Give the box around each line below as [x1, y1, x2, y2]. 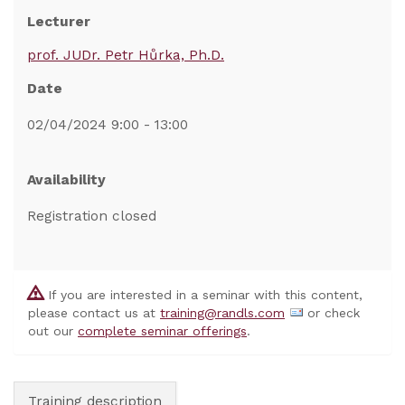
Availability [27, 172, 106, 188]
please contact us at [28, 306, 160, 320]
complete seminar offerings [78, 324, 247, 338]
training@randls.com [160, 306, 285, 320]
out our [28, 324, 78, 338]
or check [303, 306, 360, 320]
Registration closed [27, 208, 156, 224]
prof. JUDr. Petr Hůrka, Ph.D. [27, 47, 224, 63]
